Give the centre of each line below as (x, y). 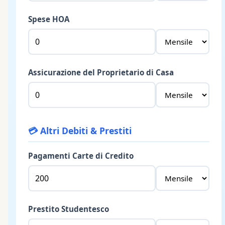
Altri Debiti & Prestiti (86, 130)
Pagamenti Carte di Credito (81, 155)
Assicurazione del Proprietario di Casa (101, 72)
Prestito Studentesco (69, 209)
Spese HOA (49, 19)
